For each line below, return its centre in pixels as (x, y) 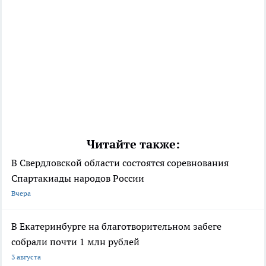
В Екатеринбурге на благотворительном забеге (116, 226)
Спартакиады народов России (78, 178)
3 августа (26, 256)
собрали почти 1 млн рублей (75, 241)
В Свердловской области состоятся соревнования (120, 162)
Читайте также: (133, 144)
